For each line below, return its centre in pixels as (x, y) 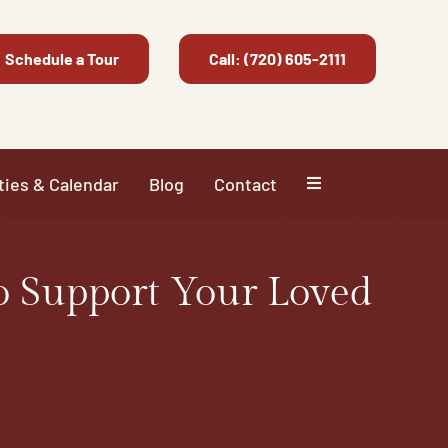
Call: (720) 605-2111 (278, 59)
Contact (245, 183)
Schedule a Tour (62, 59)
